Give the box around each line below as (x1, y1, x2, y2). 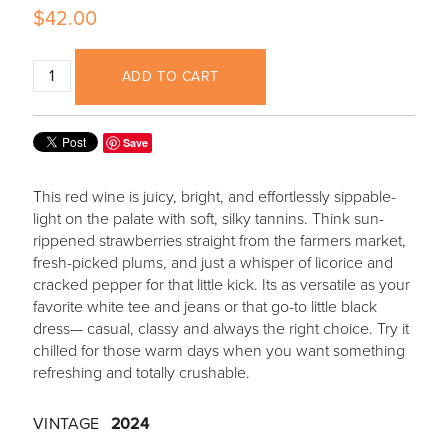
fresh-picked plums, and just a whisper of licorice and (32, 252, 393, 273)
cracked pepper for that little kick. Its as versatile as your (32, 274, 410, 295)
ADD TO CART (121, 68, 220, 86)
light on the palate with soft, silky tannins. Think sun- (32, 208, 384, 229)
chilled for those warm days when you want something (32, 340, 405, 361)
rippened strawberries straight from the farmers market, (32, 230, 406, 251)
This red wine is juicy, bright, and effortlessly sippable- (32, 186, 396, 207)
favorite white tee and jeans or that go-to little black (32, 296, 377, 317)
